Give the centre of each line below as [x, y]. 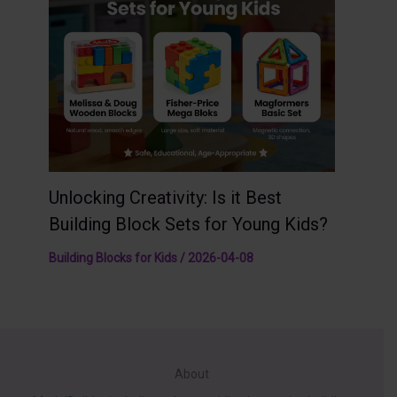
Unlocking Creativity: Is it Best [165, 198]
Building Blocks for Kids [113, 258]
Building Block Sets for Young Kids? [188, 225]
